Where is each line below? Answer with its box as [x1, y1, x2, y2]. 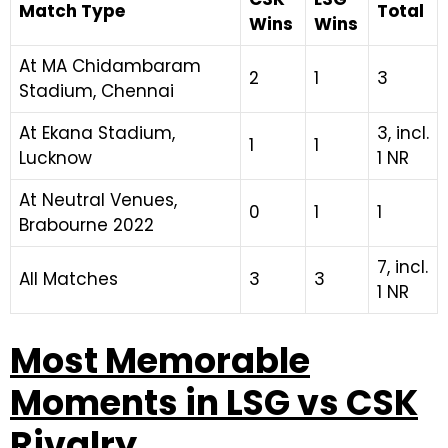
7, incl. [377, 255, 428, 279]
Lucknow [19, 146, 92, 170]
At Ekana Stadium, [19, 121, 175, 145]
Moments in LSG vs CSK [10, 377, 418, 427]
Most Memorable [10, 335, 310, 385]
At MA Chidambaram [19, 54, 201, 78]
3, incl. [377, 121, 429, 145]
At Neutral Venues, [19, 188, 177, 212]
